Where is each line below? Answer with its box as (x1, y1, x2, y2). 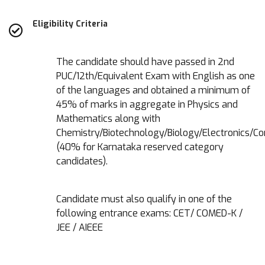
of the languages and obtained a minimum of (56, 83, 250, 96)
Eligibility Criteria (33, 18, 108, 30)
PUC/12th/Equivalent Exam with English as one (56, 69, 255, 82)
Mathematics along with (56, 112, 160, 125)
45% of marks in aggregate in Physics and (56, 98, 238, 111)
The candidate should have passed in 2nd (56, 55, 234, 68)
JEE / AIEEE (56, 221, 103, 234)
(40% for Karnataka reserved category (56, 140, 224, 153)
